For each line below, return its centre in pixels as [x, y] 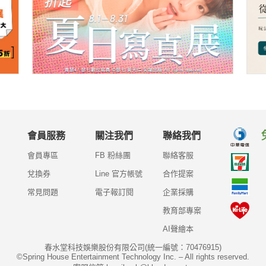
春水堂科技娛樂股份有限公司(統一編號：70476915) [133, 248]
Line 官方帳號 [118, 174]
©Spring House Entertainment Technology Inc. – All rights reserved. [133, 257]
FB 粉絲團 [113, 156]
